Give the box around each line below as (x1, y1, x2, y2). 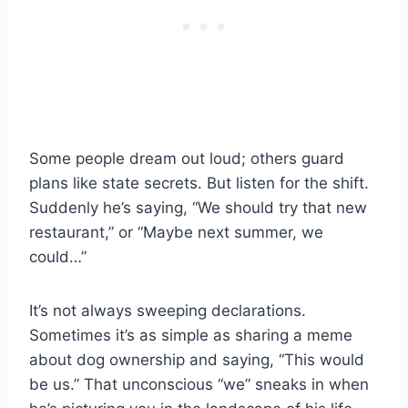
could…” (29, 248, 87, 267)
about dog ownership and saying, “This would (29, 351, 364, 370)
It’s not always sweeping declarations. (29, 301, 306, 321)
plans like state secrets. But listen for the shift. (29, 174, 369, 193)
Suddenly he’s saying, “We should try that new (29, 199, 367, 218)
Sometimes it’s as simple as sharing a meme (29, 326, 352, 345)
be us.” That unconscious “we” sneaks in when (29, 375, 369, 394)
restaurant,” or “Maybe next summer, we (29, 223, 323, 242)
